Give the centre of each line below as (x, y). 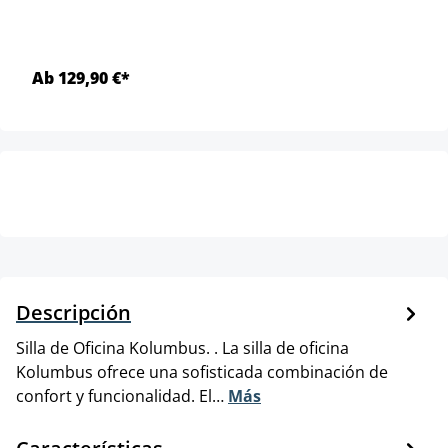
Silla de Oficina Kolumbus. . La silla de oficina (182, 348)
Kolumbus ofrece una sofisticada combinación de (202, 372)
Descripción (73, 313)
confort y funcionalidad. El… (122, 396)
